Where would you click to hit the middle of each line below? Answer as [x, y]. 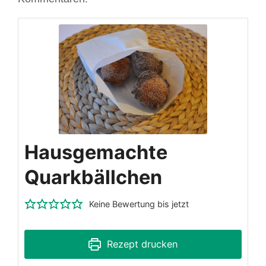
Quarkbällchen [93, 177]
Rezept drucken [141, 244]
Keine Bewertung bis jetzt [139, 204]
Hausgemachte [96, 152]
